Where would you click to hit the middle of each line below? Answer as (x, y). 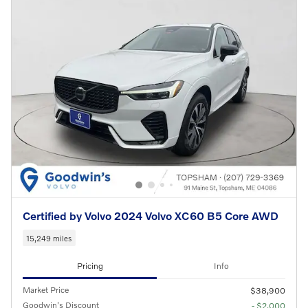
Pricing (90, 266)
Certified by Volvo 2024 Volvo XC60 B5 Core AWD (151, 216)
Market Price (46, 289)
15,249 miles (49, 238)
